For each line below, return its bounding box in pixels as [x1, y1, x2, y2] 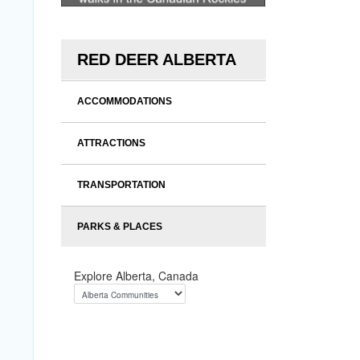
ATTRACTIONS [77, 137, 145, 149]
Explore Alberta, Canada [74, 268, 198, 284]
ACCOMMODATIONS [77, 96, 172, 107]
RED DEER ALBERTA [77, 51, 236, 68]
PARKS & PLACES [77, 221, 162, 232]
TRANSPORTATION [77, 179, 166, 190]
